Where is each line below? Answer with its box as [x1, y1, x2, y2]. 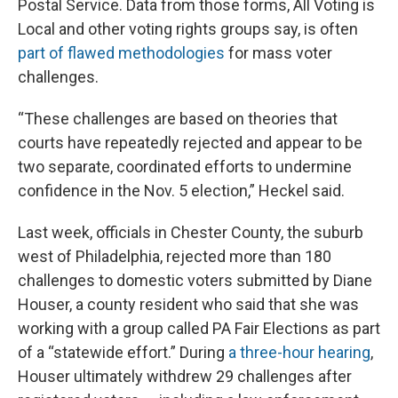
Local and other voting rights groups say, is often [18, 20, 358, 39]
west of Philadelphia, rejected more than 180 [18, 247, 331, 267]
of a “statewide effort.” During [18, 343, 228, 362]
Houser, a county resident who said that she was [18, 295, 359, 314]
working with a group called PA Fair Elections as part [18, 319, 380, 338]
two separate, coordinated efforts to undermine [18, 157, 352, 177]
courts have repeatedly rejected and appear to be [18, 133, 362, 153]
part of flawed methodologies [18, 44, 225, 63]
